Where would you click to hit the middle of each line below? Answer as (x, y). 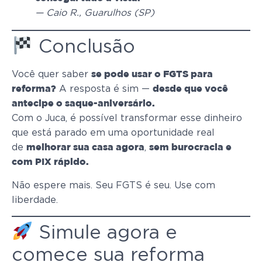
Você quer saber (51, 75)
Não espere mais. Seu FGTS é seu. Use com (113, 185)
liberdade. (35, 200)
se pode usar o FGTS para (152, 75)
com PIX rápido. (50, 163)
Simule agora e (105, 233)
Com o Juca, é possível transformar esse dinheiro (127, 118)
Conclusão (84, 47)
